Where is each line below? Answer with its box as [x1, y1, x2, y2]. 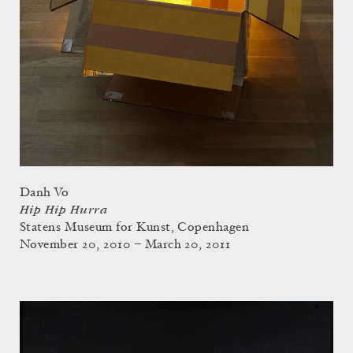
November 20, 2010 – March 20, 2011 [20, 238, 231, 251]
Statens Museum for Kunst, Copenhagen [20, 221, 250, 234]
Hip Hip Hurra [20, 203, 108, 217]
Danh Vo [20, 186, 69, 199]
